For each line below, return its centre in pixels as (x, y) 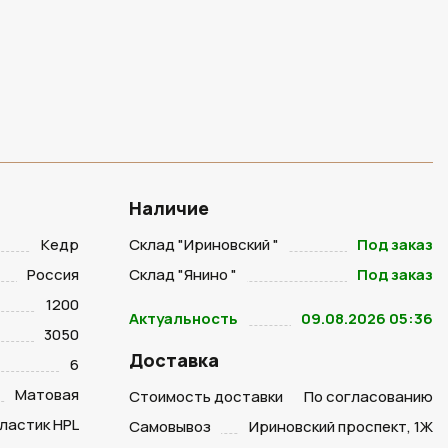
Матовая (46, 394)
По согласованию (368, 396)
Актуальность (183, 318)
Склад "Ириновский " (203, 244)
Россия (52, 274)
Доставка (173, 360)
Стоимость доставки (205, 396)
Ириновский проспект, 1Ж (341, 426)
